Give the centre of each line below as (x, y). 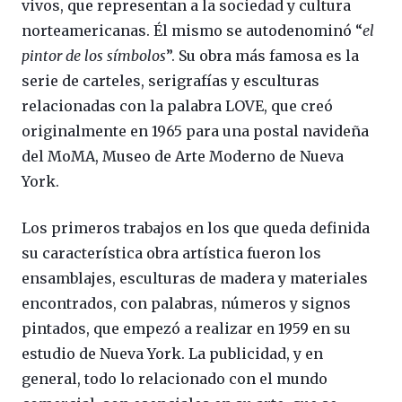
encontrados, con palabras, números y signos (186, 303)
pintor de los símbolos (94, 55)
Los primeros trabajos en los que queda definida (196, 227)
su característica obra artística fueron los (171, 253)
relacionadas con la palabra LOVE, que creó (177, 105)
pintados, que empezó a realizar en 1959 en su (186, 328)
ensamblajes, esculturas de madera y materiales (195, 278)
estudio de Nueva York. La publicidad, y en (172, 353)
